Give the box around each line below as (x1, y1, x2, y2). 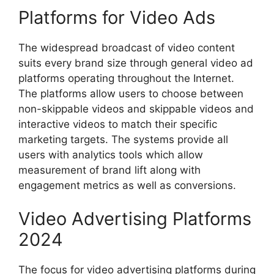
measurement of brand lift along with (18, 163, 201, 176)
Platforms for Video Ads (18, 6, 215, 28)
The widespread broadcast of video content (18, 41, 235, 54)
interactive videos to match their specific (18, 117, 217, 130)
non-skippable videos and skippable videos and (18, 102, 254, 115)
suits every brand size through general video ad (18, 56, 253, 69)
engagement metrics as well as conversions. (18, 179, 236, 191)
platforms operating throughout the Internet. (18, 72, 234, 84)
